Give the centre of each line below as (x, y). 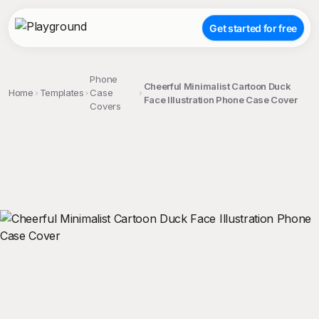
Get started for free (253, 28)
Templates (62, 93)
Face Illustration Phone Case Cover (220, 99)
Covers (105, 106)
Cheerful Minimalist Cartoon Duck (217, 86)
